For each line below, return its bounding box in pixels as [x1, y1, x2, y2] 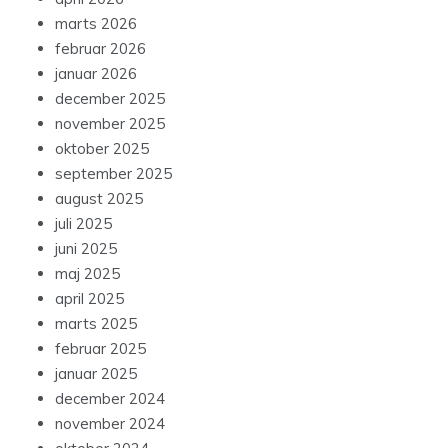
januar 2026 [55, 64, 137, 84]
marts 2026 [55, 14, 137, 34]
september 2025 [55, 164, 172, 184]
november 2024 [55, 414, 165, 434]
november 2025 [55, 114, 165, 134]
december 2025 [55, 89, 165, 109]
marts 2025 [55, 314, 137, 334]
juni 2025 [55, 239, 117, 259]
